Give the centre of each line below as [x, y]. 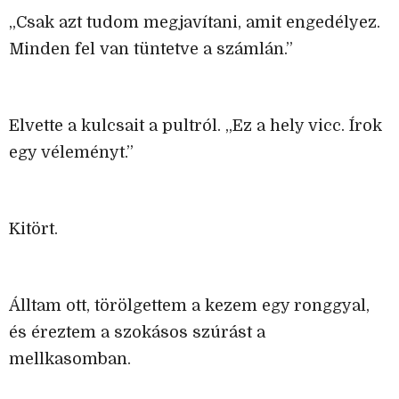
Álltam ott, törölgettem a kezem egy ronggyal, [189, 306]
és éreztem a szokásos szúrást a [137, 333]
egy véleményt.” [71, 153]
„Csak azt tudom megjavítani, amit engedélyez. [195, 23]
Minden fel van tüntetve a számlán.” [151, 49]
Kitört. [33, 229]
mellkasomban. [70, 359]
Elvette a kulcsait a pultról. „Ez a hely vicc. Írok [195, 126]
